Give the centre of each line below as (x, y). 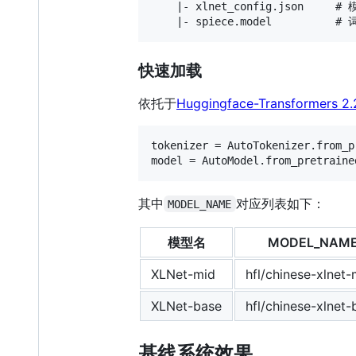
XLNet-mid (183, 274)
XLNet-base (186, 306)
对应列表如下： (280, 203)
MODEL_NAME (200, 204)
